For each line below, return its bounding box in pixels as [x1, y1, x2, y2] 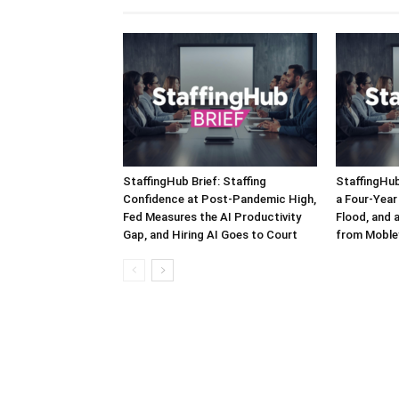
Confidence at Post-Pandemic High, [123, 192, 316, 206]
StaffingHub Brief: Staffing [123, 175, 266, 188]
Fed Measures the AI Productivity [123, 210, 301, 224]
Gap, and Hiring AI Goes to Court [123, 228, 297, 241]
